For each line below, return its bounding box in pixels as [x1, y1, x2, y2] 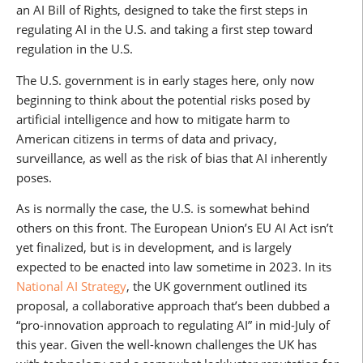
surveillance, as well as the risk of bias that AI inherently [16, 149, 327, 166]
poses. [16, 169, 52, 186]
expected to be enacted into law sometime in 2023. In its [16, 258, 331, 275]
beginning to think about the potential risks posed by [16, 91, 310, 108]
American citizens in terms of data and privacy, [16, 130, 277, 147]
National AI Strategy [16, 278, 126, 295]
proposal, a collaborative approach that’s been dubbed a [16, 297, 330, 314]
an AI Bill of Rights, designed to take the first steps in [16, 2, 308, 19]
